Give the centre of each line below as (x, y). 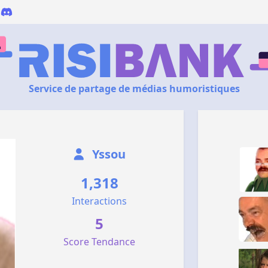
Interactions (100, 201)
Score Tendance (100, 242)
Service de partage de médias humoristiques (134, 89)
